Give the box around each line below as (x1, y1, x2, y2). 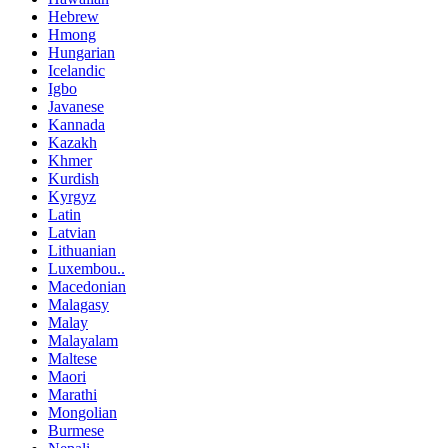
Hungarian (48, 44, 115, 62)
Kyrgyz (48, 188, 96, 206)
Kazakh (48, 134, 97, 152)
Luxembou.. (48, 260, 125, 278)
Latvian (48, 224, 96, 242)
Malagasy (48, 296, 109, 314)
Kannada (48, 116, 105, 134)
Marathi (48, 386, 97, 404)
